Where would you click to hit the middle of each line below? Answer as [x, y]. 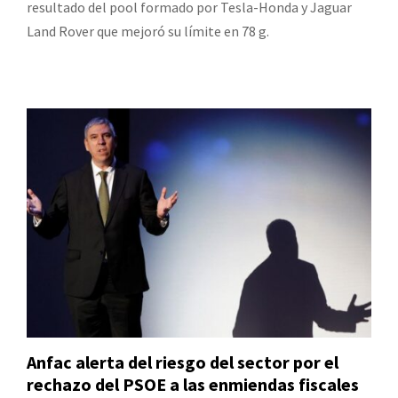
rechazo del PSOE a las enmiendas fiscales [193, 385]
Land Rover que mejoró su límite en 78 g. [148, 31]
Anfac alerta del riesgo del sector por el [183, 362]
